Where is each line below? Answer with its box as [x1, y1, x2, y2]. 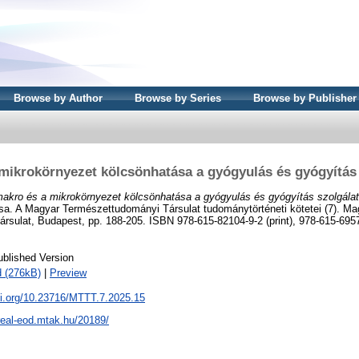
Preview [50, 267, 87, 280]
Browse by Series [135, 92, 221, 104]
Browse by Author [14, 92, 103, 104]
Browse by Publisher [253, 92, 357, 104]
